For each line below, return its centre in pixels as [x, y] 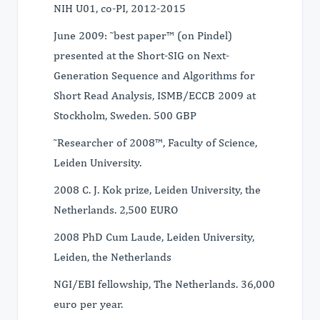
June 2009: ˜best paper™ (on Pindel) [143, 35]
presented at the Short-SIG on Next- [141, 55]
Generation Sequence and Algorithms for [154, 75]
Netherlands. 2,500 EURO [116, 210]
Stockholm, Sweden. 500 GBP [125, 115]
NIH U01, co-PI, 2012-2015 [120, 8]
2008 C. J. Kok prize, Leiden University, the [157, 190]
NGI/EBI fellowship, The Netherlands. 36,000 [164, 284]
